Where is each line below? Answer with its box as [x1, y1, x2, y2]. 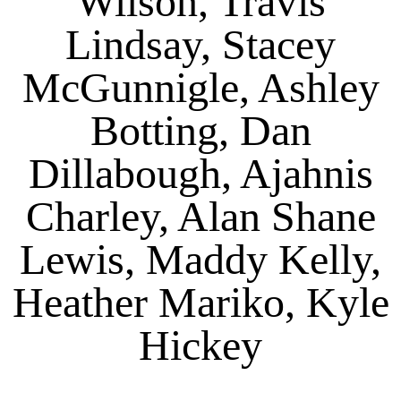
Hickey [139, 320, 262, 369]
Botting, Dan [90, 106, 311, 154]
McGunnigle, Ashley [21, 63, 380, 111]
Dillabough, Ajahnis [28, 149, 373, 197]
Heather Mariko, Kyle [12, 277, 389, 326]
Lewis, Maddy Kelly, [20, 235, 381, 283]
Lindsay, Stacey [65, 20, 336, 68]
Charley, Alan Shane [25, 192, 376, 240]
